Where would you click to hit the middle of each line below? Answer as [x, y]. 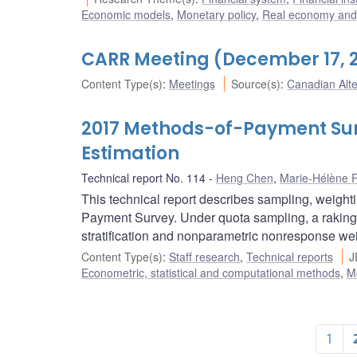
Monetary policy [216, 15]
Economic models [126, 15]
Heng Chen [245, 178]
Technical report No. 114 [143, 178]
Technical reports [290, 257]
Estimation [130, 154]
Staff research [204, 257]
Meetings [192, 84]
